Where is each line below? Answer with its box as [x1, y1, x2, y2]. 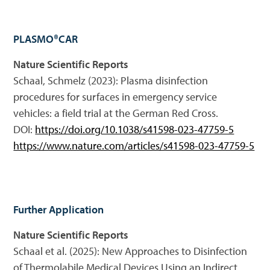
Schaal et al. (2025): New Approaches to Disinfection [13, 244, 248, 258]
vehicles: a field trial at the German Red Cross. [13, 106, 219, 120]
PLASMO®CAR [13, 32, 78, 46]
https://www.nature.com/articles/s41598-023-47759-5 [13, 139, 255, 152]
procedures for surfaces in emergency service [13, 90, 218, 104]
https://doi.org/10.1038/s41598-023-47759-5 [35, 122, 234, 136]
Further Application [13, 202, 104, 216]
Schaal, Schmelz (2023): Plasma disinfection [13, 74, 209, 87]
